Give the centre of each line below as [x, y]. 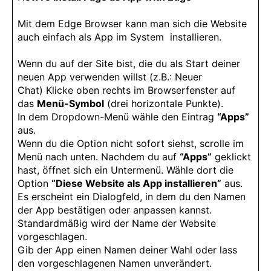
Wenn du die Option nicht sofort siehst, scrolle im [131, 144]
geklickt [231, 157]
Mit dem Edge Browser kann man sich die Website [132, 24]
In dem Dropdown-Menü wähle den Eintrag [117, 117]
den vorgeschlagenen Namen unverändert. [115, 263]
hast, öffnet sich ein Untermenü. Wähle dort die [126, 170]
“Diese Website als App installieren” [136, 184]
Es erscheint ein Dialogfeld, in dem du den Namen [132, 197]
